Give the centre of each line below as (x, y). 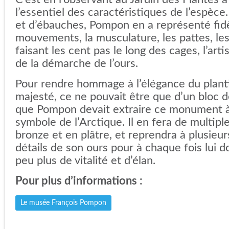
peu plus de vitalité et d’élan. (85, 161)
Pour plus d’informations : (79, 181)
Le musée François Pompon (63, 203)
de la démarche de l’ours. (77, 63)
